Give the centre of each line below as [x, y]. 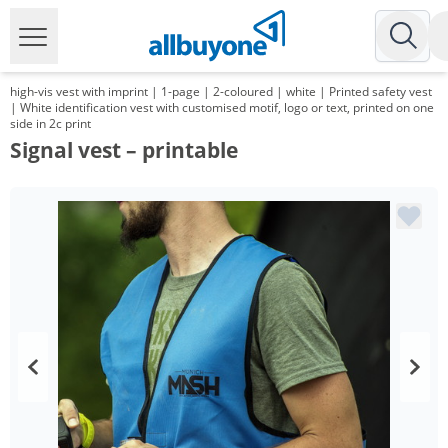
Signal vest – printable [124, 150]
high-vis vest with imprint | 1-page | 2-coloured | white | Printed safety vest [221, 91]
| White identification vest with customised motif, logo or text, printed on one [222, 107]
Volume [68, 377]
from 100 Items [92, 422]
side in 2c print [50, 123]
